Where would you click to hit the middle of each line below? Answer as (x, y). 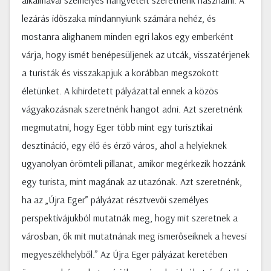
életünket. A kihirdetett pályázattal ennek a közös (120, 91)
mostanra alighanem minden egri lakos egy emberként (128, 36)
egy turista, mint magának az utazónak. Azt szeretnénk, (132, 181)
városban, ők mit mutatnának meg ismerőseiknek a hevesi (134, 236)
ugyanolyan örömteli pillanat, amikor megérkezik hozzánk (134, 163)
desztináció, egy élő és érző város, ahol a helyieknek (124, 145)
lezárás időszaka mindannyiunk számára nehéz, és (119, 18)
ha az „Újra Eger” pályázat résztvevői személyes (115, 200)
